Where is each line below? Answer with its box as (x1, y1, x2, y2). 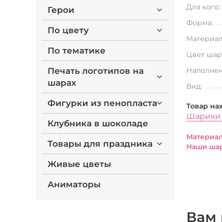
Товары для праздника (48, 139, 153, 149)
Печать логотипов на (48, 66, 144, 76)
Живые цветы (48, 159, 111, 169)
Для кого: (186, 2, 220, 11)
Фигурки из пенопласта (48, 98, 157, 108)
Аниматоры (48, 179, 101, 189)
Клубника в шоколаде (48, 118, 148, 128)
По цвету (48, 25, 89, 35)
